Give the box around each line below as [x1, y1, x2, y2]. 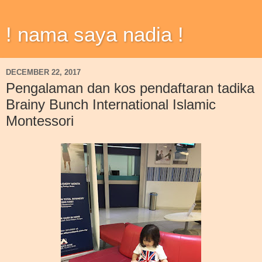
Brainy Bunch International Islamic [6, 96, 216, 112]
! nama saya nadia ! [6, 23, 184, 46]
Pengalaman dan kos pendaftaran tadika [6, 80, 254, 96]
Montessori [6, 113, 74, 129]
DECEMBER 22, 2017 [6, 67, 81, 77]
